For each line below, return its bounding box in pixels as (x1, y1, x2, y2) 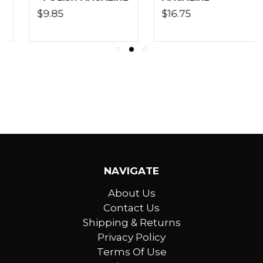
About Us (107, 187, 156, 200)
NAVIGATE (104, 165, 159, 177)
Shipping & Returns (82, 217, 181, 229)
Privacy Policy (97, 231, 166, 244)
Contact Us (103, 202, 160, 214)
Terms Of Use (96, 246, 167, 258)
